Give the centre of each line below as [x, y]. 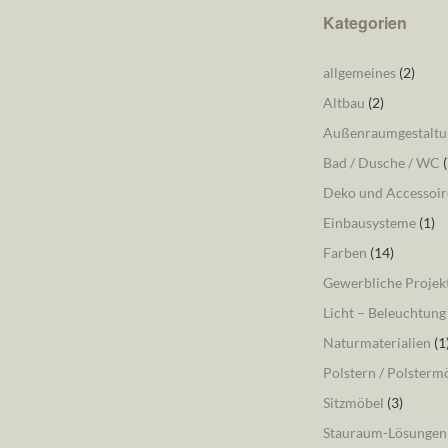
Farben [344, 252]
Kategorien [364, 22]
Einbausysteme [369, 222]
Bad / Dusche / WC [381, 162]
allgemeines [359, 72]
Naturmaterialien [376, 342]
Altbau [343, 102]
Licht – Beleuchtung [384, 312]
